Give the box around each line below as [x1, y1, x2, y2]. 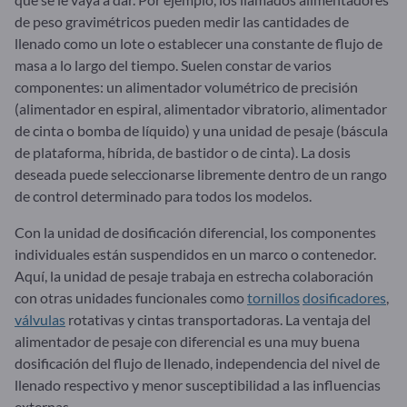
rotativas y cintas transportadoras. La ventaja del [65, 310, 371, 328]
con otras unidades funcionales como [15, 288, 247, 306]
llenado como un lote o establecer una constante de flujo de [15, 34, 382, 52]
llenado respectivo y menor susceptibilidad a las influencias [15, 375, 381, 393]
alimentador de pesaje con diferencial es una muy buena [15, 332, 360, 350]
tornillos [247, 288, 300, 306]
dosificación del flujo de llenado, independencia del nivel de [15, 353, 380, 372]
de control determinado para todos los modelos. [15, 186, 312, 204]
